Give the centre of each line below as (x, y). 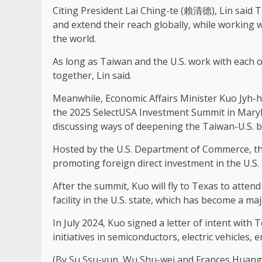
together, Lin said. (92, 76)
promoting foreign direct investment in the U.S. (156, 163)
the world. (74, 39)
